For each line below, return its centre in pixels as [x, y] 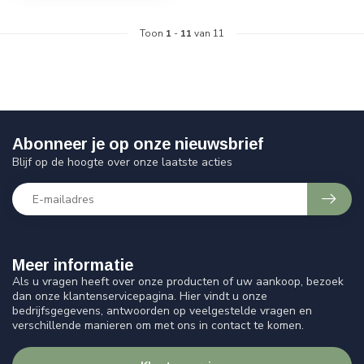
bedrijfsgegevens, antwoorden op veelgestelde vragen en [162, 311]
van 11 [208, 34]
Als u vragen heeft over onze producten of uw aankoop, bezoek [178, 282]
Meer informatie [73, 265]
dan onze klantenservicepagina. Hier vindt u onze [140, 297]
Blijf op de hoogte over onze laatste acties [122, 162]
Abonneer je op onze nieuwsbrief [138, 144]
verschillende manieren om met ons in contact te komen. [158, 326]
